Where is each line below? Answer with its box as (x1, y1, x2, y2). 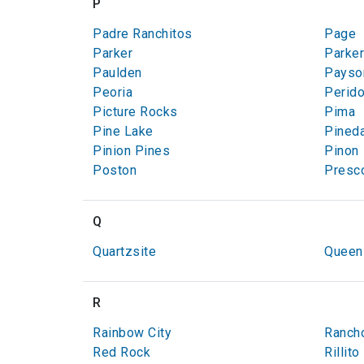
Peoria (93, 84, 132, 100)
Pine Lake (93, 123, 154, 139)
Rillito (324, 344, 360, 360)
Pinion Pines (93, 143, 170, 158)
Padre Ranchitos (93, 26, 193, 41)
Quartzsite (93, 244, 156, 259)
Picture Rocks (93, 104, 178, 119)
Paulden (93, 65, 142, 80)
